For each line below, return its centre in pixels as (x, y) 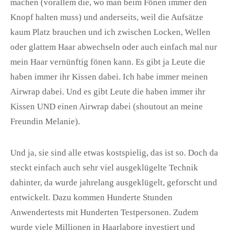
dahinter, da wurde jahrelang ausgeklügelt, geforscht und (114, 183)
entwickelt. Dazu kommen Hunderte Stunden (91, 198)
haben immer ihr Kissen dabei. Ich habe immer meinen (109, 77)
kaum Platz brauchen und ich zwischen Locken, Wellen (110, 32)
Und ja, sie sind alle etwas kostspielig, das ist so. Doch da (114, 153)
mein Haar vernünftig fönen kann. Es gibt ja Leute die (108, 62)
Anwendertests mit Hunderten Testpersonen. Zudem (104, 213)
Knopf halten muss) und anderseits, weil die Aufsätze (107, 17)
